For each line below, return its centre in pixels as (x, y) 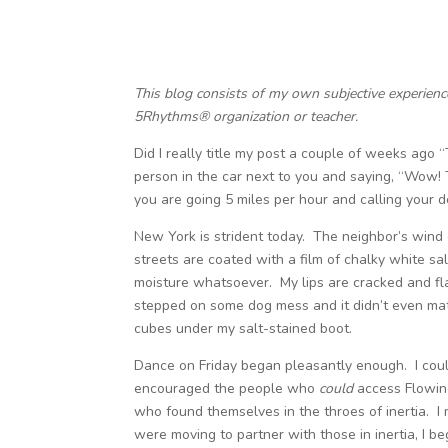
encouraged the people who (227, 388)
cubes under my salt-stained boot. (243, 328)
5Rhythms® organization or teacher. (246, 116)
